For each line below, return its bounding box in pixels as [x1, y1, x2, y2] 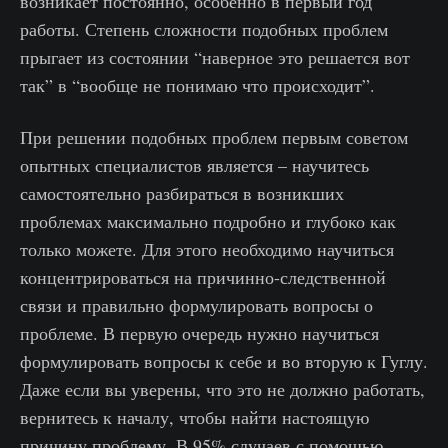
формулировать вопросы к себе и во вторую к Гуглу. [20, 349, 428, 374]
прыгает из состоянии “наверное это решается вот [20, 45, 410, 70]
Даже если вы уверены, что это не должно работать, [20, 377, 425, 402]
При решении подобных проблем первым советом [20, 125, 408, 150]
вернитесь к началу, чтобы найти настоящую [20, 405, 369, 430]
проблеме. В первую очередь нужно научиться [20, 321, 379, 346]
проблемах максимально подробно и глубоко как [20, 209, 396, 234]
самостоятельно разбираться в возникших [20, 181, 344, 206]
